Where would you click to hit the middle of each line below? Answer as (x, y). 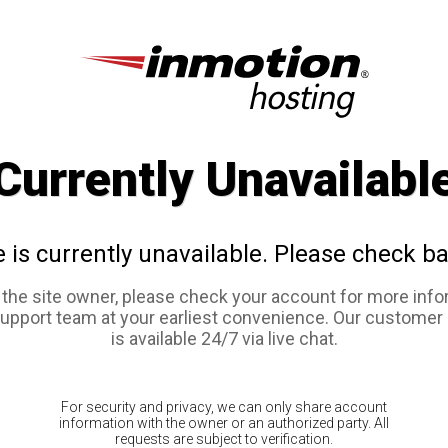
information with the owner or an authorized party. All (224, 423)
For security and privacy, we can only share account (224, 407)
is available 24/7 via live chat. (224, 339)
